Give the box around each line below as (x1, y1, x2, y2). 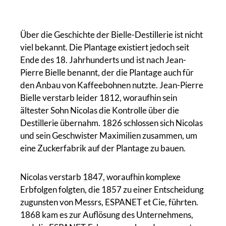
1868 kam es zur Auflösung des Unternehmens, (20, 209, 193, 220)
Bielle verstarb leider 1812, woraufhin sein (20, 92, 177, 103)
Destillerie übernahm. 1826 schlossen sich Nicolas (20, 118, 203, 128)
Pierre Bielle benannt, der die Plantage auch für (20, 67, 194, 78)
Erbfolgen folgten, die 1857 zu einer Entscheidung (20, 184, 204, 195)
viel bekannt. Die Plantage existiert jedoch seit (20, 42, 189, 52)
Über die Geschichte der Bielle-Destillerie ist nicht (20, 29, 203, 40)
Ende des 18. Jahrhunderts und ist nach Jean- (20, 54, 186, 65)
